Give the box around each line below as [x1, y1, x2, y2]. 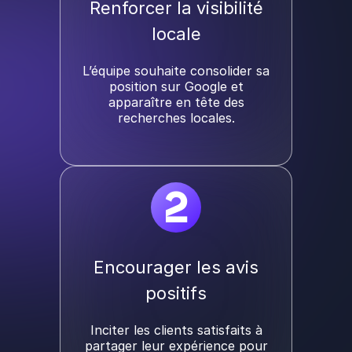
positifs [145, 283, 207, 304]
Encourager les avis [93, 257, 258, 278]
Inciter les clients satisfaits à [90, 322, 262, 339]
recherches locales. [117, 110, 235, 126]
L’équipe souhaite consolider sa [82, 63, 269, 79]
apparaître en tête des [108, 94, 244, 111]
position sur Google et [108, 79, 244, 95]
